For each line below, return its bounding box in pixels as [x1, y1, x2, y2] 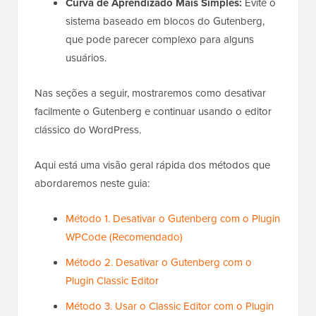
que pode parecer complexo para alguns [66, 32, 254, 48]
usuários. [66, 50, 107, 66]
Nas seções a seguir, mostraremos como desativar [35, 85, 266, 102]
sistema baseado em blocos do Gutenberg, [66, 13, 265, 30]
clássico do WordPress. [35, 122, 141, 138]
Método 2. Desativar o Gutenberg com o [66, 255, 252, 271]
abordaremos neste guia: [35, 176, 150, 192]
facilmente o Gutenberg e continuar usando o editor [35, 104, 272, 120]
